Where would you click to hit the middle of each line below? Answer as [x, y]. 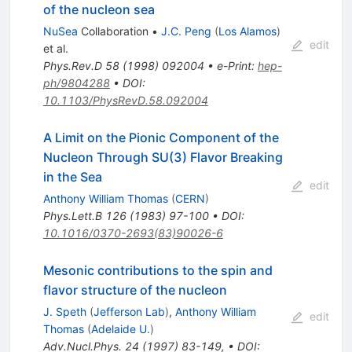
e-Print [234, 66]
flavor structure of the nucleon [135, 290]
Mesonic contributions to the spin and [158, 271]
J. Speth [64, 312]
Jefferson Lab [129, 312]
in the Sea [72, 177]
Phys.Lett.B [72, 216]
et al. [55, 49]
